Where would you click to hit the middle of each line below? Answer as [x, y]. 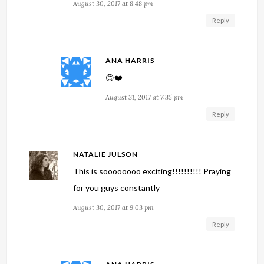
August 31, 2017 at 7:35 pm [145, 98]
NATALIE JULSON [106, 154]
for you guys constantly [117, 188]
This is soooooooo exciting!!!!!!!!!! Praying [152, 171]
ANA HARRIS [130, 61]
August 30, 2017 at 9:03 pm [114, 208]
